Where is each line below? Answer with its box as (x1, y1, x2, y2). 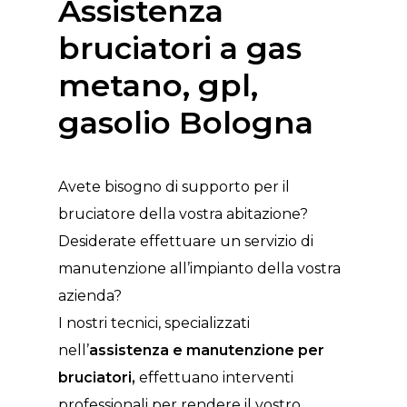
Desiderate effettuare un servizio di (58, 232, 313, 250)
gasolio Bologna (58, 103, 313, 142)
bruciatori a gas (58, 28, 302, 67)
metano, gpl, (58, 65, 258, 104)
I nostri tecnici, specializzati (58, 313, 250, 332)
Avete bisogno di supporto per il (58, 177, 290, 195)
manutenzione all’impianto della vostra (58, 259, 341, 277)
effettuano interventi (139, 368, 293, 386)
